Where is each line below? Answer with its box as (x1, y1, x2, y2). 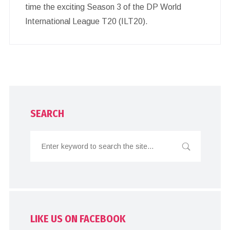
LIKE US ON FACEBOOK (30, 212, 126, 225)
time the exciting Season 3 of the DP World (25, 2, 181, 11)
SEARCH (30, 107, 65, 120)
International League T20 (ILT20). (25, 16, 148, 26)
